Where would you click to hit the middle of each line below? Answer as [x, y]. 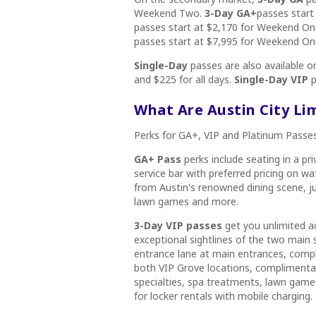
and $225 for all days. [184, 79]
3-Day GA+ [231, 13]
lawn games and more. [186, 201]
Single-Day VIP [271, 79]
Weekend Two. [169, 13]
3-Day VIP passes [178, 225]
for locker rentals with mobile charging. [223, 296]
